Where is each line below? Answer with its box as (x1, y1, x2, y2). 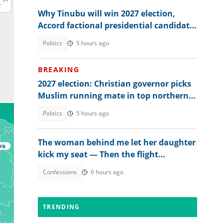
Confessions (43, 168, 77, 176)
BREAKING (38, 65, 79, 74)
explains (38, 32, 71, 43)
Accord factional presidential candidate (38, 20, 194, 31)
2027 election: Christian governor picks (38, 78, 191, 89)
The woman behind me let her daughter (38, 137, 196, 148)
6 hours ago (91, 168, 123, 176)
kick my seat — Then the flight (38, 149, 158, 160)
